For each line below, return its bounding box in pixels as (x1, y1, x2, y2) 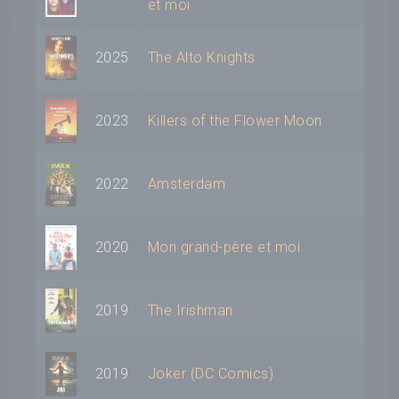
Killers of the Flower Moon (148, 111, 322, 129)
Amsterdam (148, 175, 226, 192)
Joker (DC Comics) (148, 364, 274, 382)
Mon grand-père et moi (148, 238, 301, 256)
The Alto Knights (148, 48, 256, 66)
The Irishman (148, 301, 233, 319)
